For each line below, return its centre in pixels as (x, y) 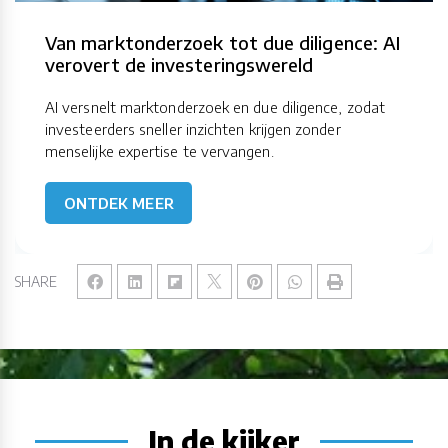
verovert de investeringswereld (179, 65)
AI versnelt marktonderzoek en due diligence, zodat (215, 107)
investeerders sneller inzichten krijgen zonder (193, 129)
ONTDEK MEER (118, 203)
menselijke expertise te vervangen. (159, 151)
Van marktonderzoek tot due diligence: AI (223, 43)
